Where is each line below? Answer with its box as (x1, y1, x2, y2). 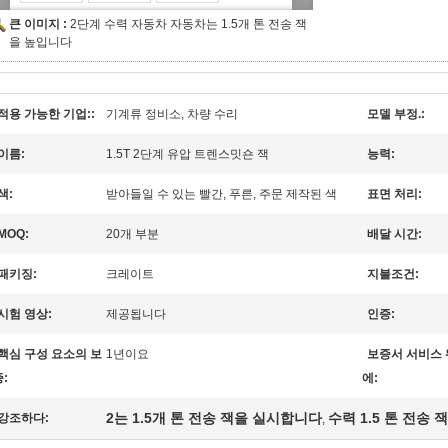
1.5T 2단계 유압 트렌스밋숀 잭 (106, 147, 269, 161)
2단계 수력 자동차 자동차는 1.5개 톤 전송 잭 (70, 17, 307, 31)
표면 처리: (367, 187, 422, 201)
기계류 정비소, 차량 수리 (106, 107, 238, 121)
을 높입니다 (9, 35, 72, 49)
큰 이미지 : (9, 17, 70, 31)
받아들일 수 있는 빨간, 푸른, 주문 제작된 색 (106, 187, 337, 201)
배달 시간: (367, 227, 422, 241)
